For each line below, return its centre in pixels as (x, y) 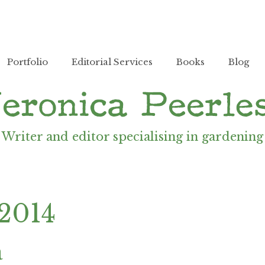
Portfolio (28, 62)
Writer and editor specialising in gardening (132, 137)
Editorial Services (112, 62)
